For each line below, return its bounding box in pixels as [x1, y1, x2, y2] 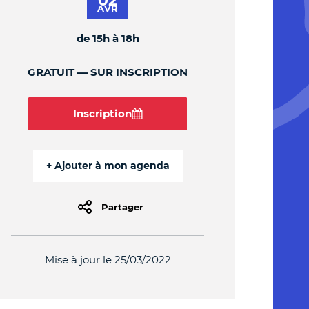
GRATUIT [28, 66, 77, 79]
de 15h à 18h [76, 32, 139, 45]
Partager [101, 201, 143, 212]
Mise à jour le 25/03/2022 [44, 252, 171, 266]
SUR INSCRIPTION [90, 66, 188, 79]
